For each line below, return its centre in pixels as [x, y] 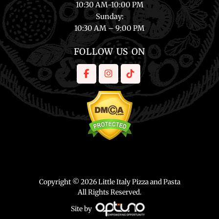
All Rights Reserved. [109, 192]
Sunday [109, 17]
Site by [81, 209]
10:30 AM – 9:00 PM [109, 28]
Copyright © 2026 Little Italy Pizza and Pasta [109, 182]
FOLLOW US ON [109, 52]
